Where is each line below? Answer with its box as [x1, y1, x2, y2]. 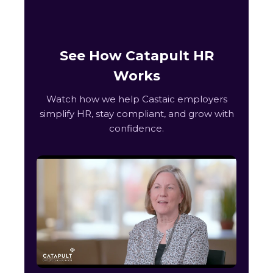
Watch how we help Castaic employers [46, 93, 227, 105]
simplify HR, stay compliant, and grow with [39, 108, 234, 119]
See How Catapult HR [59, 48, 214, 64]
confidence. [109, 122, 164, 134]
